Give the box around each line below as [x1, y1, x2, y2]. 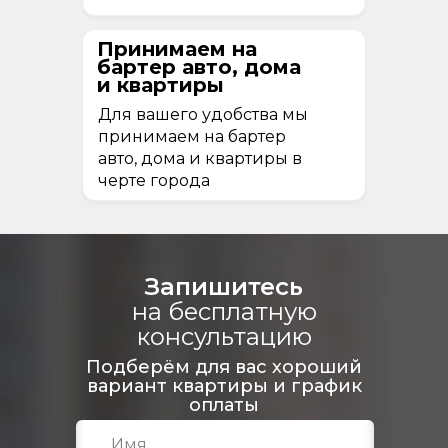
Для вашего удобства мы [98, 104, 308, 124]
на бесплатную [131, 296, 317, 326]
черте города [98, 170, 210, 190]
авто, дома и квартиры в [98, 148, 302, 168]
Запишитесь [145, 271, 303, 301]
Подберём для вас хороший [86, 355, 362, 378]
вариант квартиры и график [86, 374, 362, 397]
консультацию [136, 321, 312, 351]
